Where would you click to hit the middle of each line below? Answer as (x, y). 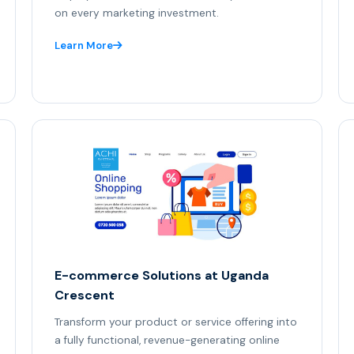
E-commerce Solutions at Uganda (162, 276)
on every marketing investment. (137, 13)
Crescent (85, 296)
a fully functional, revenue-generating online (167, 341)
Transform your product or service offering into (176, 322)
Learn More (84, 45)
